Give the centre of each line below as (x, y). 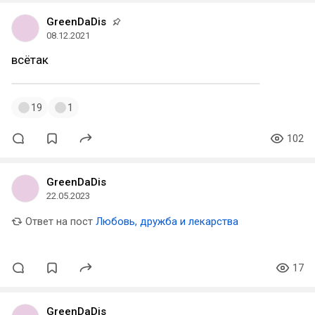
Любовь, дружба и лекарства (167, 221)
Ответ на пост (58, 221)
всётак (30, 60)
